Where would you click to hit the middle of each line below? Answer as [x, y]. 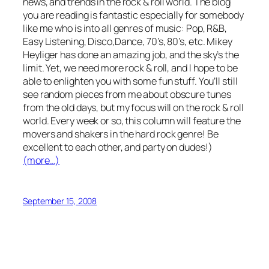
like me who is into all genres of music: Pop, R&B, [125, 29]
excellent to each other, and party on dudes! [116, 147]
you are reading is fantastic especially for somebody [133, 15]
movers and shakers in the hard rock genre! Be [121, 134]
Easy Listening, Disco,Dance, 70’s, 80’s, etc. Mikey [128, 42]
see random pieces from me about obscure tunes [127, 95]
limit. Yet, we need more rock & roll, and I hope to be [130, 68]
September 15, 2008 [60, 201]
